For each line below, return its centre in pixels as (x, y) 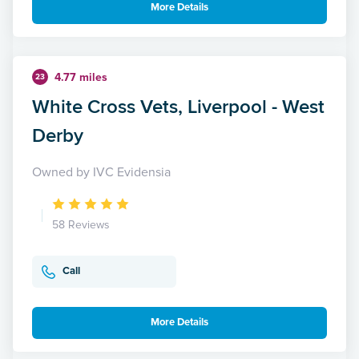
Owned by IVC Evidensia (101, 172)
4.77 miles (81, 77)
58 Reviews (81, 224)
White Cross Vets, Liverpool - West (178, 106)
